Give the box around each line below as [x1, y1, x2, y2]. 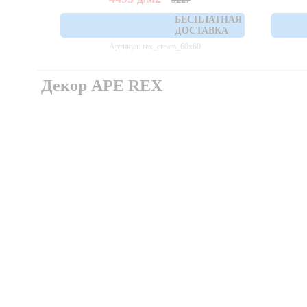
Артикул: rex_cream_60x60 [108, 42, 201, 52]
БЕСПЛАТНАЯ [175, 14, 243, 25]
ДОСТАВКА [175, 25, 229, 36]
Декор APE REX [40, 77, 162, 95]
